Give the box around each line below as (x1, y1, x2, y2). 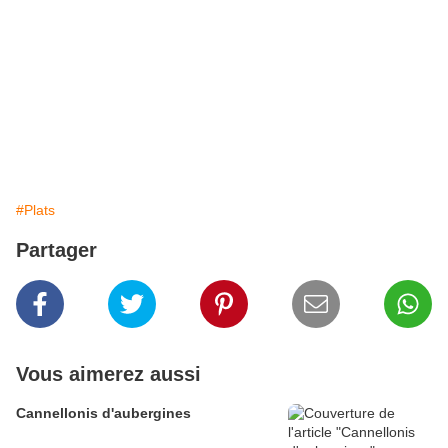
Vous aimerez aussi (16, 363, 201, 386)
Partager (16, 239, 97, 262)
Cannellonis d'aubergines (16, 405, 191, 422)
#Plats (16, 202, 55, 219)
